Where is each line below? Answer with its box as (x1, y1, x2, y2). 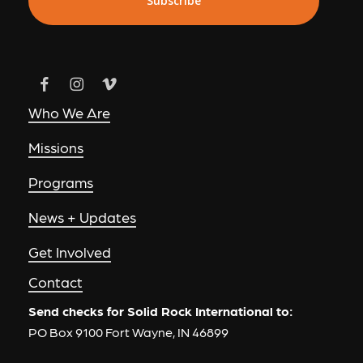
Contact (28, 271, 83, 291)
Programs (28, 172, 93, 191)
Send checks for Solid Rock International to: (28, 301, 293, 319)
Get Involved (28, 241, 111, 261)
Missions (28, 137, 83, 156)
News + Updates (28, 207, 136, 226)
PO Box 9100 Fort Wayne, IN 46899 (28, 322, 228, 340)
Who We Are (28, 102, 110, 122)
